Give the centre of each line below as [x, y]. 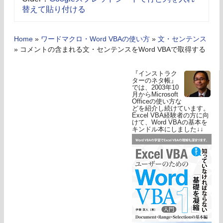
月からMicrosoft [155, 95]
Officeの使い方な [157, 102]
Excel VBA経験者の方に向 [170, 115]
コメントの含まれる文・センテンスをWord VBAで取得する [113, 50]
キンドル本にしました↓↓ [168, 129]
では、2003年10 [155, 88]
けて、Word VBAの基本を [170, 122]
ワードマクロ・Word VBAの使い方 [95, 39]
